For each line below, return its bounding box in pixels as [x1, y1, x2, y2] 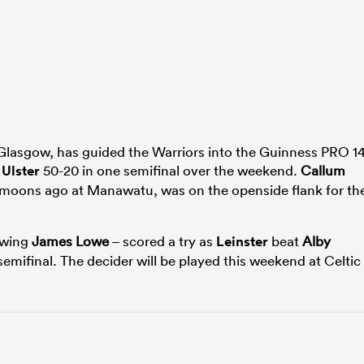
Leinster [216, 232, 268, 250]
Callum [301, 161, 345, 179]
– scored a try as [109, 232, 216, 249]
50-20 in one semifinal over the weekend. [40, 161, 301, 179]
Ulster [2, 161, 40, 180]
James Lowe [32, 232, 109, 249]
